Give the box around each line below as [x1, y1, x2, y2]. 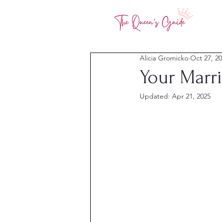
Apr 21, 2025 [172, 92, 211, 101]
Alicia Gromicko [140, 54, 188, 62]
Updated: [140, 92, 172, 101]
